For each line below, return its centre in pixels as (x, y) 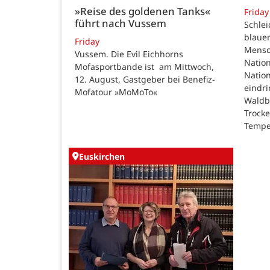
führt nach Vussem (121, 24)
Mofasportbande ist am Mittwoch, (144, 66)
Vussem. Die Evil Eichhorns (129, 54)
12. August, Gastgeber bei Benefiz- (145, 79)
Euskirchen (102, 156)
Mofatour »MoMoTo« (116, 92)
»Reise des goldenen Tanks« (143, 11)
